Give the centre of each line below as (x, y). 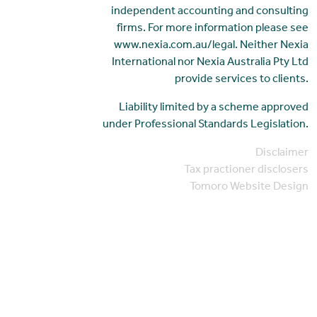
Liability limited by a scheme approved (214, 108)
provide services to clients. (242, 80)
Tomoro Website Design (249, 187)
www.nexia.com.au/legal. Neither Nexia (212, 46)
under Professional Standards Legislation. (206, 125)
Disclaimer (282, 153)
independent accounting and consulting (210, 12)
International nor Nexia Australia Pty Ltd (211, 63)
